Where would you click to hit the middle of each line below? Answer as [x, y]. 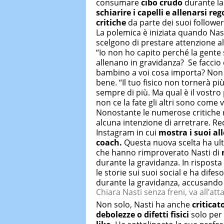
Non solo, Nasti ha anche [144, 205]
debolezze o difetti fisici [142, 215]
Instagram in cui [127, 133]
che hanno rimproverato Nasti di [159, 153]
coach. [109, 143]
